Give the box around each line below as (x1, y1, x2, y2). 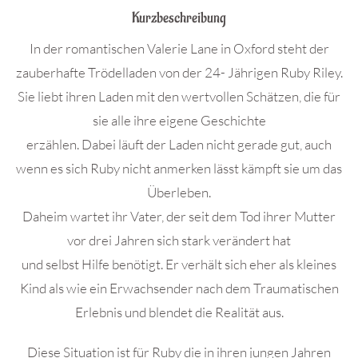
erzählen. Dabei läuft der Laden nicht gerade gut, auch (26, 136, 332, 153)
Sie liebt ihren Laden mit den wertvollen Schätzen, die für (18, 88, 340, 105)
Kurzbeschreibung (132, 9, 226, 27)
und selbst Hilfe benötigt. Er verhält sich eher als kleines (22, 256, 336, 272)
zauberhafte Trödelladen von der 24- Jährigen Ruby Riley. (15, 64, 343, 81)
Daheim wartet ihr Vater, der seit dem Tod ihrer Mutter (22, 208, 336, 225)
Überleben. (147, 184, 211, 201)
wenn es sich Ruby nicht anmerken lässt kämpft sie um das (16, 160, 342, 177)
